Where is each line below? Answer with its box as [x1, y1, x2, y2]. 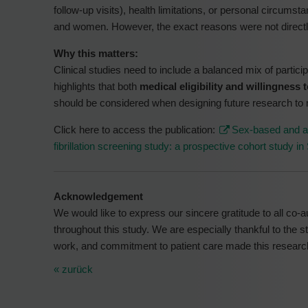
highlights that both [54, 80, 140, 92]
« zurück [54, 263, 93, 275]
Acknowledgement [54, 190, 143, 202]
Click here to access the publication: [54, 123, 218, 135]
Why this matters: [54, 47, 138, 59]
